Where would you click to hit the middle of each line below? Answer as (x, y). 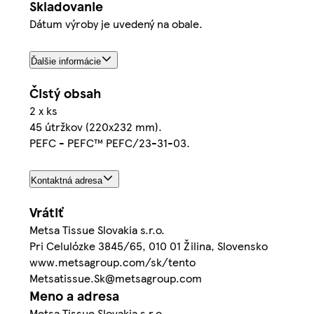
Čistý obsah (65, 93)
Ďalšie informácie (66, 61)
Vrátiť (46, 212)
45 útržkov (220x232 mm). (96, 126)
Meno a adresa (74, 295)
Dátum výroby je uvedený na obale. (116, 23)
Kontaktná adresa (67, 180)
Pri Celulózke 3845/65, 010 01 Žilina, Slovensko (149, 245)
